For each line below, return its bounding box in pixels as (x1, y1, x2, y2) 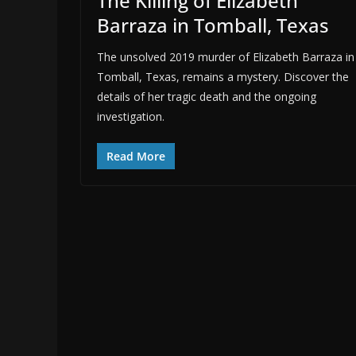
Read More (106, 148, 165, 164)
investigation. (97, 108, 164, 124)
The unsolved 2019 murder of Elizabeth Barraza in (97, 48, 354, 64)
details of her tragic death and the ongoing (97, 88, 316, 104)
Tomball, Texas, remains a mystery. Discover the (97, 68, 349, 84)
